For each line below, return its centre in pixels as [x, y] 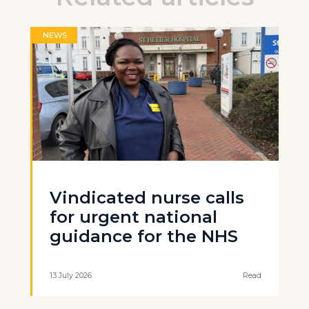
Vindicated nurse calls [147, 198]
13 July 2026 [71, 276]
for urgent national [133, 217]
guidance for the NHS [144, 237]
